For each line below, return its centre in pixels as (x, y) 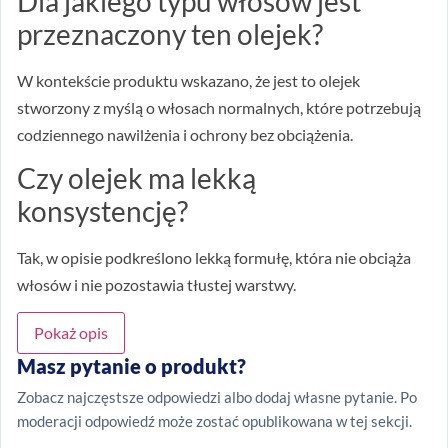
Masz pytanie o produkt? (131, 366)
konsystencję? (102, 210)
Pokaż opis (71, 333)
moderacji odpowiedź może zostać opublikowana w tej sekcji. (214, 421)
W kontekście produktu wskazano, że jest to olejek (188, 80)
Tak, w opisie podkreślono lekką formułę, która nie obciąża (214, 257)
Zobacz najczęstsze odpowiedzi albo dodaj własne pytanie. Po (217, 397)
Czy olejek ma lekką (136, 177)
